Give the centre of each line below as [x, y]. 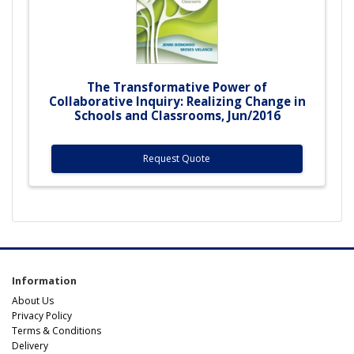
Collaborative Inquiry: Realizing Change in [177, 101]
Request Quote [177, 158]
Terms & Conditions [56, 330]
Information [44, 280]
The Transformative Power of [177, 87]
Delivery [30, 345]
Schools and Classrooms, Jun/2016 [177, 115]
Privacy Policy [42, 315]
